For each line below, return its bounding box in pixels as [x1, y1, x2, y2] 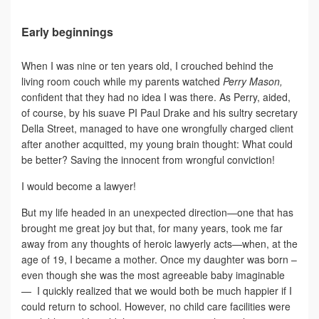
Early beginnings [21, 23, 113, 40]
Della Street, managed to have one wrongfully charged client [21, 120, 293, 135]
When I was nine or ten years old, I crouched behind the [21, 58, 273, 73]
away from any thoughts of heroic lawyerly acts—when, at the [21, 236, 298, 251]
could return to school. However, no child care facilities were [21, 298, 291, 313]
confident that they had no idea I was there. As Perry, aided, [21, 89, 291, 104]
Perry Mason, [223, 73, 283, 88]
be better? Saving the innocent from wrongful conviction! [21, 152, 275, 167]
